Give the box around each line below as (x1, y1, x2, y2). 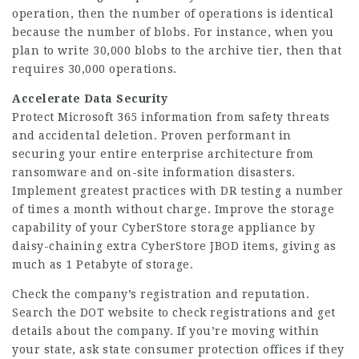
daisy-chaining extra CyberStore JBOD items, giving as (12, 239, 337, 252)
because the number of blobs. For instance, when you (12, 25, 334, 38)
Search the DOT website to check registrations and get (12, 305, 336, 319)
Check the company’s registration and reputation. (12, 287, 309, 301)
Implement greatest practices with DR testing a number (12, 184, 344, 197)
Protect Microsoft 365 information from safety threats (12, 110, 330, 123)
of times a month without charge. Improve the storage (12, 202, 334, 216)
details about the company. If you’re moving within (12, 324, 319, 337)
